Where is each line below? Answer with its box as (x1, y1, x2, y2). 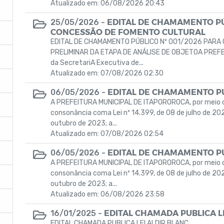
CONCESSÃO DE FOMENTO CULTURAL (50, 27, 205, 36)
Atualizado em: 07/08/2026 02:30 (50, 69, 163, 77)
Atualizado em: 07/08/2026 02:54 (50, 129, 163, 138)
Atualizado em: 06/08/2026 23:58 (50, 190, 164, 198)
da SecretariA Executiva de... (50, 58, 143, 67)
